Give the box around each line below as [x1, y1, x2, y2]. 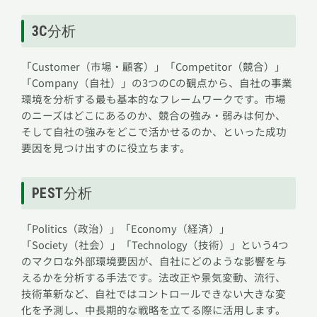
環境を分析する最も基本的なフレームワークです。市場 [21, 91, 286, 107]
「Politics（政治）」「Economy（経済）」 [21, 221, 230, 236]
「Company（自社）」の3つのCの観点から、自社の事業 [21, 75, 292, 91]
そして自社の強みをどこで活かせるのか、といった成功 [21, 124, 287, 139]
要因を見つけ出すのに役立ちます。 [21, 140, 190, 156]
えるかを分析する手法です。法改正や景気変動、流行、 [21, 270, 286, 285]
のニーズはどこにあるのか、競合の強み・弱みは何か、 [21, 108, 286, 123]
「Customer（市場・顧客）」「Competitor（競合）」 [21, 59, 285, 74]
